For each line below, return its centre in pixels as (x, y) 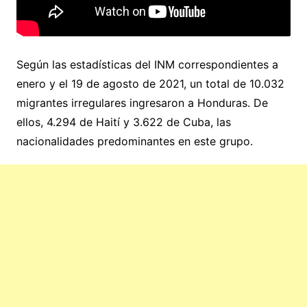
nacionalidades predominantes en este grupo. (134, 141)
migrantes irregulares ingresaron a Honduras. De (142, 102)
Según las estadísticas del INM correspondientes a (147, 64)
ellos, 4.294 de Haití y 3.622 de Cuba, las (123, 122)
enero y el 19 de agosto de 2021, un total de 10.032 (150, 83)
